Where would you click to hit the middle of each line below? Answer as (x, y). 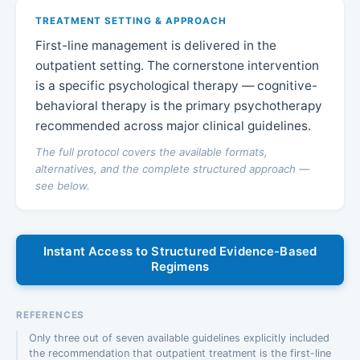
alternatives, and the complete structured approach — (172, 168)
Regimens (180, 267)
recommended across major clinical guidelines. (173, 125)
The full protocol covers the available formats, (151, 151)
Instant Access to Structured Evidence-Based (180, 252)
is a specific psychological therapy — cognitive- (176, 85)
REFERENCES (51, 315)
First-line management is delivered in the (156, 45)
